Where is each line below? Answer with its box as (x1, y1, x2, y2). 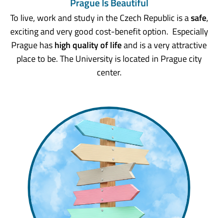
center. (96, 65, 122, 79)
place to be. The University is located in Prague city (16, 52, 202, 65)
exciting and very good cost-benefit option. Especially (10, 24, 208, 38)
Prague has (11, 38, 54, 52)
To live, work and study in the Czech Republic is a (10, 11, 191, 24)
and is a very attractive (122, 38, 207, 52)
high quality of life (54, 38, 122, 52)
